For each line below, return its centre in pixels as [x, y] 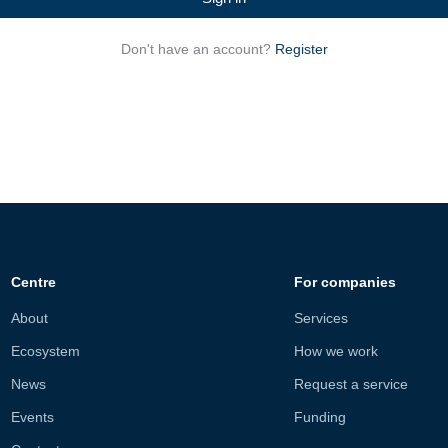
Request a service [350, 384]
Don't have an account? [197, 49]
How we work [335, 351]
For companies [344, 282]
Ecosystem [45, 351]
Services [320, 318]
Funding [319, 417]
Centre [33, 282]
